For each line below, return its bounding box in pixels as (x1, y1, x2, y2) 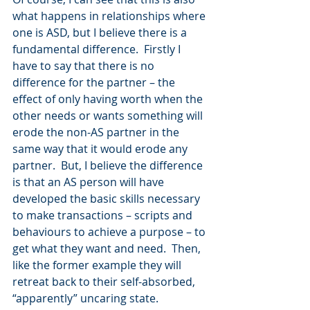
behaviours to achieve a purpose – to (12, 224, 208, 239)
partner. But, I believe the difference (12, 158, 206, 173)
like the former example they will (12, 257, 184, 273)
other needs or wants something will (12, 108, 206, 123)
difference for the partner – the (12, 75, 178, 90)
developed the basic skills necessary (12, 191, 203, 206)
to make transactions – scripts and (12, 208, 195, 223)
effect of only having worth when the (12, 91, 206, 107)
